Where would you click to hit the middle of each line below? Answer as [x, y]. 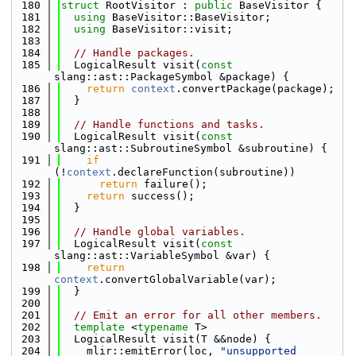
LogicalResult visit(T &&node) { [166, 339]
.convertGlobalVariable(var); [188, 279]
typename [163, 327]
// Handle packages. [134, 53]
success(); [160, 196]
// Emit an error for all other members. [198, 315]
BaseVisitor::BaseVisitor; [192, 17]
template [99, 327]
